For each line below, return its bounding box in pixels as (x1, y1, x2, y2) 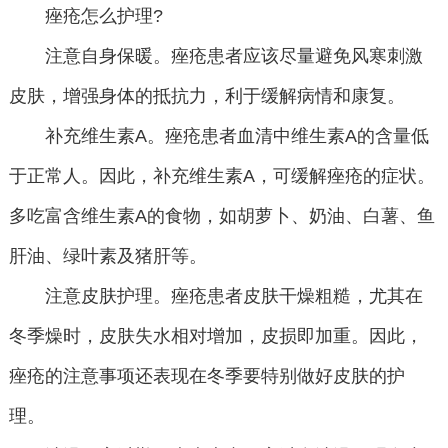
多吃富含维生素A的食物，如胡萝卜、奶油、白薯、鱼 (8, 206, 435, 227)
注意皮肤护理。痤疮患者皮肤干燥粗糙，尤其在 (8, 286, 423, 307)
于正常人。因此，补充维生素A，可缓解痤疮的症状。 (8, 166, 435, 187)
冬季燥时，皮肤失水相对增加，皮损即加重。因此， (8, 326, 423, 347)
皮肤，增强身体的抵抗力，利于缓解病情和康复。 (8, 86, 405, 107)
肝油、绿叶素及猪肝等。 (8, 246, 207, 267)
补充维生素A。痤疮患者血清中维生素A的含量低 (8, 126, 429, 147)
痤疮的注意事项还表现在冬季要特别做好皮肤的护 (8, 366, 405, 387)
